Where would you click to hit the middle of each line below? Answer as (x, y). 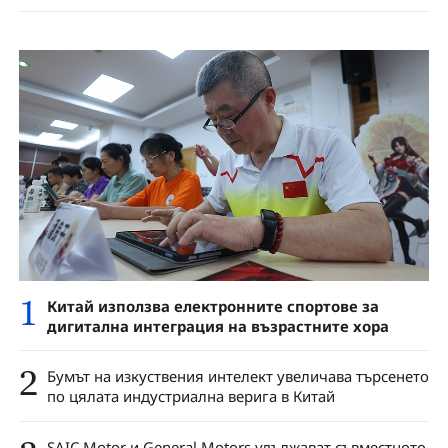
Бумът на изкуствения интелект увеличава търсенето (237, 376)
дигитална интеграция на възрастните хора (217, 325)
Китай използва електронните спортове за (212, 305)
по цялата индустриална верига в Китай (190, 396)
